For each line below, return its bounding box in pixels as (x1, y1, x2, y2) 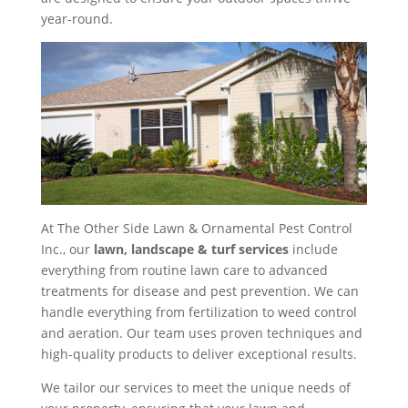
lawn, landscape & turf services (93, 240, 289, 259)
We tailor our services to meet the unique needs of (40, 379, 351, 397)
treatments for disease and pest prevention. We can (40, 282, 359, 301)
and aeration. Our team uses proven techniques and (40, 324, 362, 342)
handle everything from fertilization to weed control (40, 303, 357, 321)
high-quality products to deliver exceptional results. (40, 345, 357, 363)
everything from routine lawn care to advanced (40, 261, 328, 280)
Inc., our (40, 240, 94, 259)
